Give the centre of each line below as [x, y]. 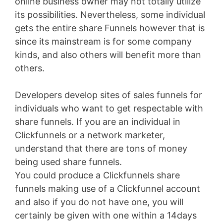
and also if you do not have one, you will [99, 202]
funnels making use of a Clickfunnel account [108, 189]
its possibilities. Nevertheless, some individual [110, 15]
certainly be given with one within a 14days [106, 216]
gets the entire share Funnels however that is [110, 28]
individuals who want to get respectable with [109, 109]
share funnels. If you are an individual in [98, 122]
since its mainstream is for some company [103, 42]
